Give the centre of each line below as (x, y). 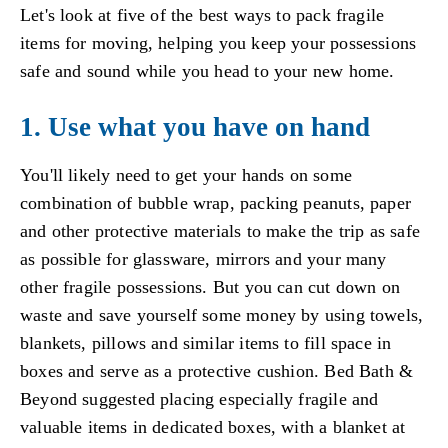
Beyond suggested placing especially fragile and (199, 398)
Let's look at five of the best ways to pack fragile (202, 15)
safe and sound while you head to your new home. (207, 71)
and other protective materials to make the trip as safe (220, 230)
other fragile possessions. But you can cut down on (210, 286)
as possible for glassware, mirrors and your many (203, 258)
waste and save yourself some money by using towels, (222, 314)
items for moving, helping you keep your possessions (218, 43)
